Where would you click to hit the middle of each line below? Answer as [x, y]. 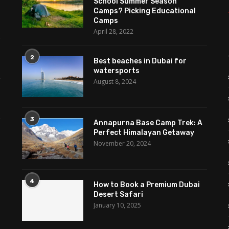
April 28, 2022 [113, 32]
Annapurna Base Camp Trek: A [148, 123]
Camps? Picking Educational [144, 11]
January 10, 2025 [117, 205]
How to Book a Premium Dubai [146, 185]
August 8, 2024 [114, 82]
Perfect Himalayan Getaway [144, 133]
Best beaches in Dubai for [140, 61]
